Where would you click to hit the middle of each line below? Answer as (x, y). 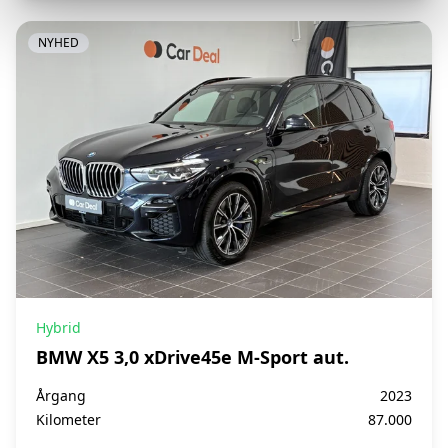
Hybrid (58, 327)
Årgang (61, 395)
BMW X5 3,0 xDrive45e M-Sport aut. (192, 356)
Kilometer (68, 419)
